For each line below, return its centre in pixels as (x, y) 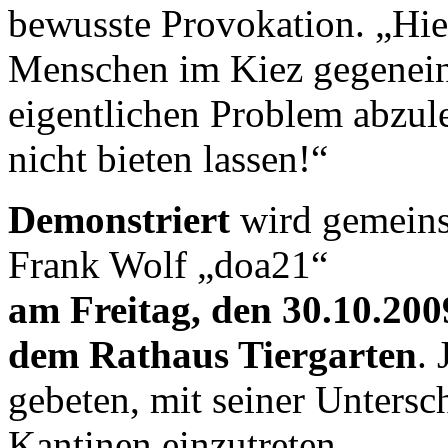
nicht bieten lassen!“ (168, 158)
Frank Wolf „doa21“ (168, 264)
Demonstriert (119, 219)
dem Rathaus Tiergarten (212, 354)
